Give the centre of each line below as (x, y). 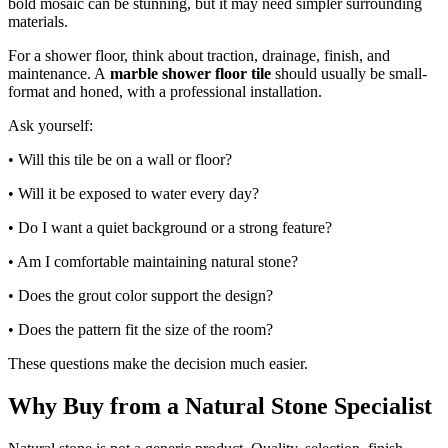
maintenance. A (59, 73)
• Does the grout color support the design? (140, 295)
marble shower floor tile (190, 73)
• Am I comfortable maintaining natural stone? (153, 261)
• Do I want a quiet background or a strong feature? (170, 227)
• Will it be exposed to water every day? (133, 193)
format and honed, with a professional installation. (165, 91)
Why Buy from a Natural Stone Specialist (220, 405)
